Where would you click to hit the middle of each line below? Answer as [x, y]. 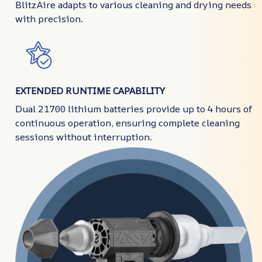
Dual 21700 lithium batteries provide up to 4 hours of [134, 108]
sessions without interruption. [84, 137]
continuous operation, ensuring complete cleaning [127, 123]
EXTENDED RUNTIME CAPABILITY [90, 91]
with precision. [49, 18]
